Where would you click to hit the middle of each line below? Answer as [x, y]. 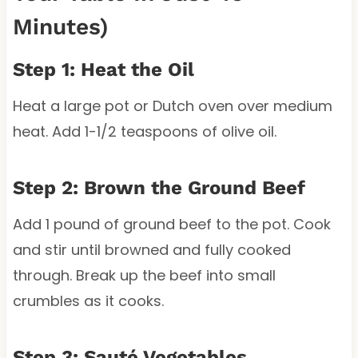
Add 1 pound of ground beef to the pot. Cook [171, 224]
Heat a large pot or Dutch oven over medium [172, 105]
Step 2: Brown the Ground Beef [159, 187]
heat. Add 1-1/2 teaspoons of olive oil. [144, 131]
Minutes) [60, 26]
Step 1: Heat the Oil [103, 69]
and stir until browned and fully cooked [151, 249]
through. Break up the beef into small [144, 275]
